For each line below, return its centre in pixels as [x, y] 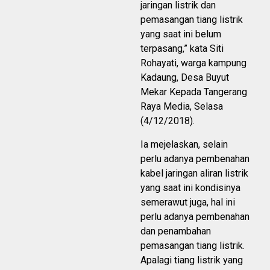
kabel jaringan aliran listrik [194, 174]
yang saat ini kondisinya [190, 188]
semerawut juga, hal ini [188, 202]
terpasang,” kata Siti [182, 49]
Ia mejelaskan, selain [184, 145]
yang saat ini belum [181, 34]
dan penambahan [176, 231]
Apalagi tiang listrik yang [192, 260]
